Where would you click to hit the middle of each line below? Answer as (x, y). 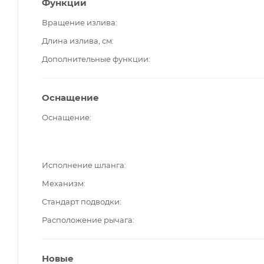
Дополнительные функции (95, 59)
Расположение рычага (87, 220)
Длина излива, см (77, 40)
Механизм (63, 183)
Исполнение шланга (83, 165)
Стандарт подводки (81, 201)
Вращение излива (79, 22)
